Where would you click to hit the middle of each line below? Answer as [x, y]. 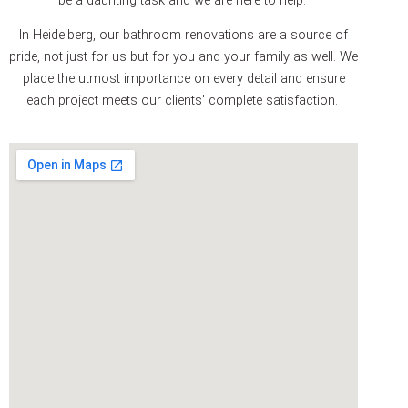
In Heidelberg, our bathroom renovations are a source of [184, 35]
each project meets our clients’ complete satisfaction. [182, 101]
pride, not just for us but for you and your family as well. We [184, 57]
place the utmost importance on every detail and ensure [184, 79]
